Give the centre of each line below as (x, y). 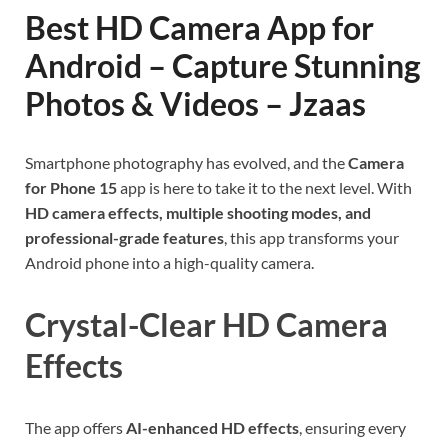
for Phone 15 (71, 187)
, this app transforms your (311, 237)
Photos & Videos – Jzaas (195, 103)
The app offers (75, 427)
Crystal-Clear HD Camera (206, 324)
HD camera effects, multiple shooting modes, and (198, 212)
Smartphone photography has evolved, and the (186, 162)
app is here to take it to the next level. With (264, 187)
